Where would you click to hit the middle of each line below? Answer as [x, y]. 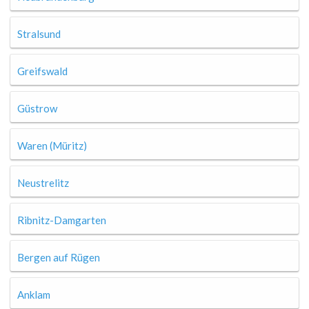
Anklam [34, 295]
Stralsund [39, 34]
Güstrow [37, 108]
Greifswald [42, 71]
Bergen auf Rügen [59, 257]
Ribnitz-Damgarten [62, 220]
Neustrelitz [43, 183]
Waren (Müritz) [52, 146]
